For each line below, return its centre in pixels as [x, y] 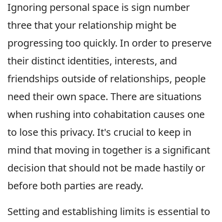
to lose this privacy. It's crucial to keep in [99, 132]
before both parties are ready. [75, 185]
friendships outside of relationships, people [107, 78]
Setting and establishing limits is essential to [109, 211]
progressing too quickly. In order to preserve [110, 43]
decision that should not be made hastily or [106, 167]
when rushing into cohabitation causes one [106, 114]
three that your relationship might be [92, 25]
